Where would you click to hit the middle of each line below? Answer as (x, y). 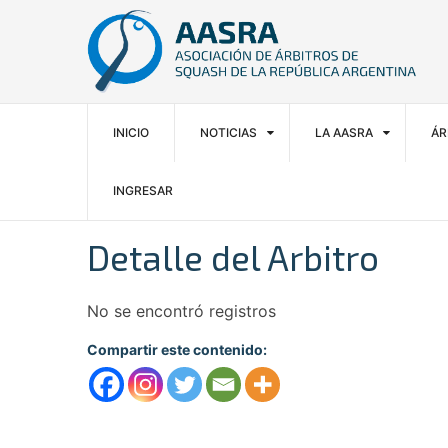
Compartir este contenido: (177, 349)
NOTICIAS (228, 132)
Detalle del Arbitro (233, 257)
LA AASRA (344, 132)
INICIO (131, 132)
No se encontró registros (181, 311)
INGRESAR (143, 190)
